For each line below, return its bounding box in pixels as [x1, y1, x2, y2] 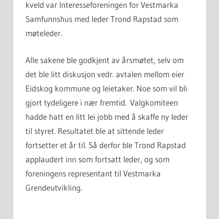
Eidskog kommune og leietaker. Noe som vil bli [25, 83, 187, 93]
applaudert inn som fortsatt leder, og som [25, 153, 170, 164]
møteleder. [25, 28, 62, 39]
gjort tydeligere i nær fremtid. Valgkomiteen [25, 97, 178, 108]
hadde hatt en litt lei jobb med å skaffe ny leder [25, 111, 188, 122]
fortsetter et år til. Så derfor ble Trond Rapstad [25, 139, 186, 150]
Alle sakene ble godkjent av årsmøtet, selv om [25, 54, 184, 65]
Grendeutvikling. [25, 182, 82, 193]
